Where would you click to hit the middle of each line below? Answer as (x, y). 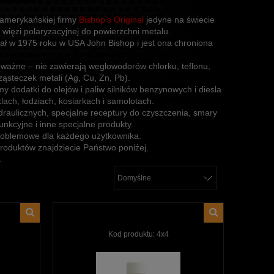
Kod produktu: (131, 234)
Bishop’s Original (111, 20)
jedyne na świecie (179, 20)
